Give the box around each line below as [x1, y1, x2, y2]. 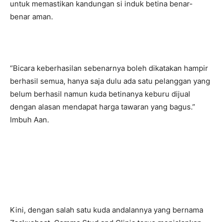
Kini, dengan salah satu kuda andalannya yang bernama [10, 205, 203, 215]
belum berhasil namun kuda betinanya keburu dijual [10, 89, 190, 99]
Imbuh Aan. [10, 115, 49, 125]
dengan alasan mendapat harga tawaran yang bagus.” [10, 102, 195, 112]
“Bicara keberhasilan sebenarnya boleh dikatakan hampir [10, 63, 208, 73]
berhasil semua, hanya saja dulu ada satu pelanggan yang [10, 76, 210, 86]
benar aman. [10, 12, 53, 22]
